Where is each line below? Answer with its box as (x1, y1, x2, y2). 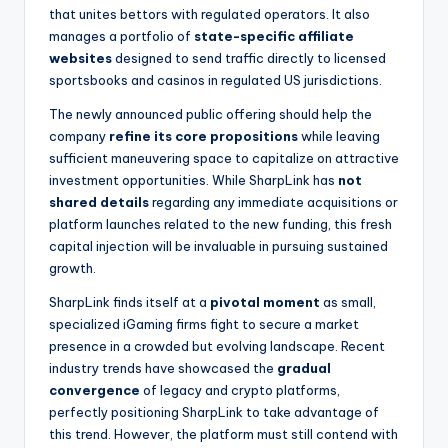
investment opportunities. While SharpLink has (49, 171, 335, 188)
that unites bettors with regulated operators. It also (49, 5, 370, 22)
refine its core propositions (109, 127, 298, 144)
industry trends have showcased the (49, 359, 277, 376)
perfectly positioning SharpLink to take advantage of (49, 403, 379, 420)
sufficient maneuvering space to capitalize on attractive (49, 149, 399, 166)
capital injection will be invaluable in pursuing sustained (49, 237, 388, 254)
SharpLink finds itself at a (49, 293, 207, 310)
